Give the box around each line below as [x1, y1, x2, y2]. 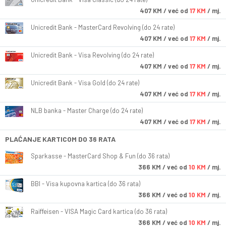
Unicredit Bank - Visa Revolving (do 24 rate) [31, 51, 154, 60]
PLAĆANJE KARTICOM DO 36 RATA [5, 135, 116, 144]
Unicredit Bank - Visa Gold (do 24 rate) [31, 79, 139, 87]
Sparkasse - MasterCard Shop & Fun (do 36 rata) [31, 152, 169, 160]
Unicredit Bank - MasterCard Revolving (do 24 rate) [31, 23, 175, 32]
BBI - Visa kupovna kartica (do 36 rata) [31, 180, 140, 188]
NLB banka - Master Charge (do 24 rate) [31, 106, 143, 115]
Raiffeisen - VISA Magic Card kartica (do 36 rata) [31, 207, 167, 216]
